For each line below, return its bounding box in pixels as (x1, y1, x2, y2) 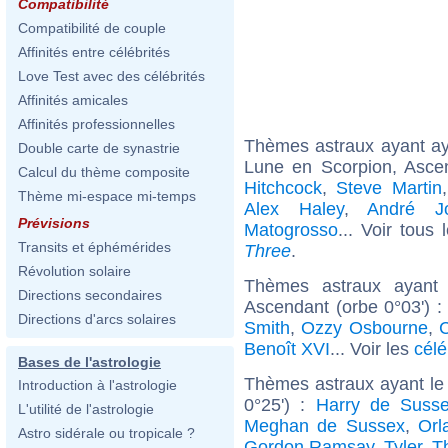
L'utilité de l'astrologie (18, 401, 154, 417)
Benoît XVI (244, 338, 330, 359)
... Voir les (330, 338, 414, 359)
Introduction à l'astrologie (18, 377, 177, 393)
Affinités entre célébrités (18, 44, 170, 60)
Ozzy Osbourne (301, 317, 428, 338)
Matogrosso (244, 219, 338, 240)
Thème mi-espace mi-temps (18, 188, 196, 204)
